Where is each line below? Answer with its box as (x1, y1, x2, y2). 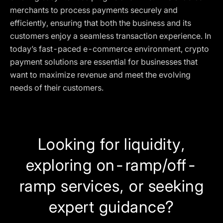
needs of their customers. (10, 83, 104, 93)
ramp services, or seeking (19, 176, 204, 196)
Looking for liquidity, (37, 134, 186, 154)
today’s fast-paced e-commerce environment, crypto (10, 44, 209, 54)
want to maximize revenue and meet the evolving (10, 70, 191, 80)
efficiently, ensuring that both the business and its (10, 18, 191, 28)
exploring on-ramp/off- (25, 155, 198, 175)
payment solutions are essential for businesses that (10, 57, 198, 67)
